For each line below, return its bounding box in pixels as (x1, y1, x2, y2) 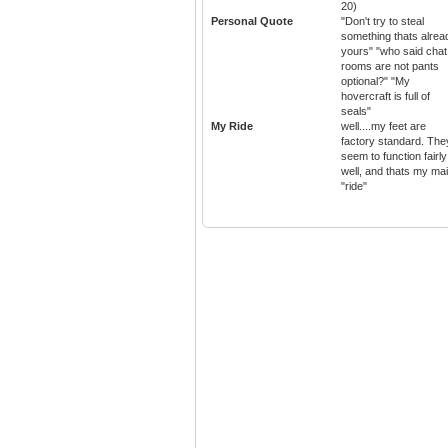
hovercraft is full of (341, 90, 430, 103)
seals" (341, 105, 371, 118)
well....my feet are (341, 120, 426, 133)
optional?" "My (341, 75, 410, 88)
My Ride (211, 120, 253, 133)
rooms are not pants (341, 60, 439, 73)
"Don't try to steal (341, 15, 424, 28)
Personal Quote (211, 15, 293, 28)
